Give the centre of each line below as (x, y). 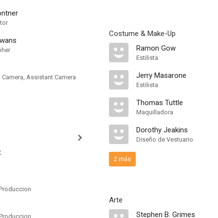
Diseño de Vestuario (165, 139)
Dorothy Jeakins (162, 130)
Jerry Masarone (161, 75)
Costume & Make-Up (142, 34)
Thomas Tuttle (160, 103)
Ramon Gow (156, 48)
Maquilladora (155, 112)
